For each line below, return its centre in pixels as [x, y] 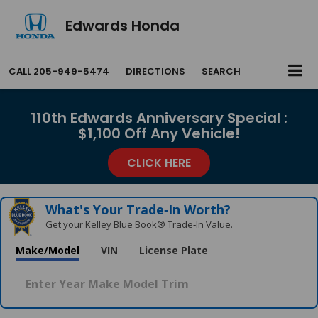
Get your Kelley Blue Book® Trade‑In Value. [139, 225]
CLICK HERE [159, 163]
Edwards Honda [122, 25]
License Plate [174, 251]
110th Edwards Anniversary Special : [159, 118]
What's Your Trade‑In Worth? [138, 210]
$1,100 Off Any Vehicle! [159, 134]
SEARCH [221, 72]
